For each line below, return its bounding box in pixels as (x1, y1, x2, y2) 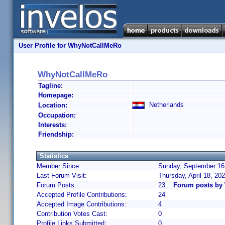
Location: (38, 101, 67, 109)
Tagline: (38, 82, 63, 89)
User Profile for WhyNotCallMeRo (19, 42, 122, 49)
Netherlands (145, 101, 184, 108)
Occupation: (38, 111, 76, 119)
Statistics (40, 152, 68, 160)
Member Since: (37, 162, 81, 170)
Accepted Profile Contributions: (37, 191, 127, 198)
